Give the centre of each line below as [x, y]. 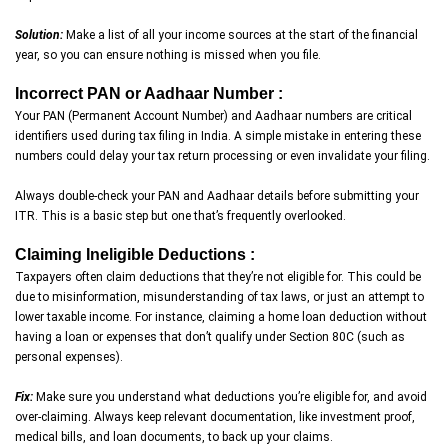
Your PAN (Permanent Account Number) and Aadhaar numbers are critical [213, 115]
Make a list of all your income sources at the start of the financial [240, 34]
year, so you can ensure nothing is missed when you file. [168, 54]
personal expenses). [69, 356]
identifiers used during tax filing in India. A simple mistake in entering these [218, 135]
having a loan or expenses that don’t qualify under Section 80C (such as [210, 336]
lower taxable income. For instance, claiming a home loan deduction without [221, 316]
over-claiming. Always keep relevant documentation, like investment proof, [215, 416]
